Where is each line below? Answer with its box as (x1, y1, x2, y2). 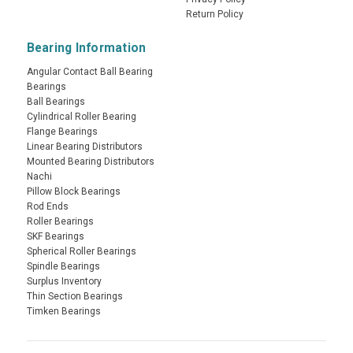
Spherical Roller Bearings (26, 246, 136, 258)
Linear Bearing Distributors (26, 141, 143, 153)
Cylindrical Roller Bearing (26, 111, 136, 123)
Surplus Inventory (26, 276, 102, 288)
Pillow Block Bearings (26, 186, 121, 198)
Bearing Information (26, 41, 147, 56)
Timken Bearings (26, 306, 101, 318)
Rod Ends (26, 201, 69, 213)
